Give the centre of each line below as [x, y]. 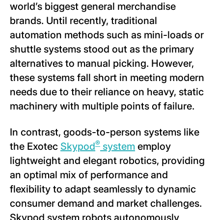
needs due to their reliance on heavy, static [107, 92]
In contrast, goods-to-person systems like [105, 132]
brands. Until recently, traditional [83, 20]
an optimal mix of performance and [89, 175]
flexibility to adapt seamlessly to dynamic [103, 189]
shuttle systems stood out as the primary [102, 49]
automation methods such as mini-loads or [107, 35]
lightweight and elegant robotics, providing [107, 160]
